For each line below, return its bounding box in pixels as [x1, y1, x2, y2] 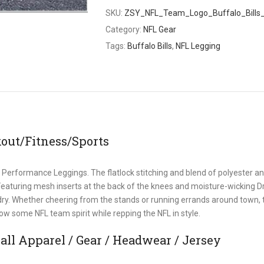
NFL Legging [176, 41, 220, 51]
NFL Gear [143, 24, 176, 34]
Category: [105, 24, 143, 34]
